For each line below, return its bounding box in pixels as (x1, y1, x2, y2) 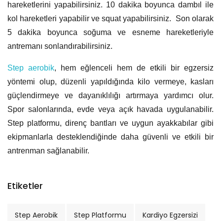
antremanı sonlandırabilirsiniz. (7, 42, 112, 51)
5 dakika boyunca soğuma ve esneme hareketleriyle (7, 28, 214, 37)
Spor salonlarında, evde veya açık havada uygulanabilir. (7, 105, 214, 114)
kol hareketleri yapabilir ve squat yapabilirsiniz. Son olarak (7, 14, 214, 23)
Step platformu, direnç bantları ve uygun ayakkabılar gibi (7, 119, 214, 128)
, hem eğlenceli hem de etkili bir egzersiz (54, 64, 214, 73)
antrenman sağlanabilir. (7, 147, 89, 155)
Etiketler (7, 180, 43, 192)
